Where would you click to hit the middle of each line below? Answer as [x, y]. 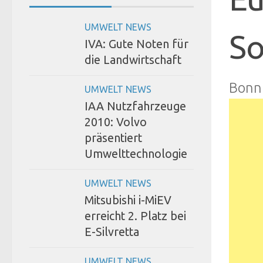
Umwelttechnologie [136, 154]
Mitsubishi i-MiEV [128, 200]
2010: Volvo [116, 122]
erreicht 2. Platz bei [135, 216]
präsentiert [113, 138]
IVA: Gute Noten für [136, 44]
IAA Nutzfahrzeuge [135, 106]
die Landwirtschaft [133, 60]
